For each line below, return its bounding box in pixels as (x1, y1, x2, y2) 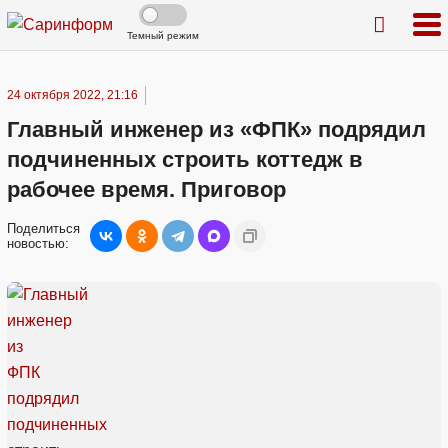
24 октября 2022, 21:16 (7, 88, 138, 102)
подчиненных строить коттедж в (7, 147, 363, 172)
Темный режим (127, 30, 199, 41)
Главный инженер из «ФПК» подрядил (7, 117, 426, 142)
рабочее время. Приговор (7, 177, 286, 202)
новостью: (7, 236, 69, 251)
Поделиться (7, 221, 80, 236)
